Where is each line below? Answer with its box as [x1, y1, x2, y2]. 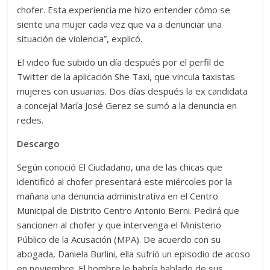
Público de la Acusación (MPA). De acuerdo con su [17, 233, 221, 245]
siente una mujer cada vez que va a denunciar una [17, 17, 222, 30]
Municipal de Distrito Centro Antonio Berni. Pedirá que [17, 204, 240, 216]
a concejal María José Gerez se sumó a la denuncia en [17, 99, 237, 111]
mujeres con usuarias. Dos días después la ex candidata [17, 84, 248, 97]
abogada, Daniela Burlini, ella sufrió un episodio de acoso [17, 247, 251, 260]
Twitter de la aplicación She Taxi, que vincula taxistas [17, 70, 236, 83]
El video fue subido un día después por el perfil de [17, 55, 225, 68]
